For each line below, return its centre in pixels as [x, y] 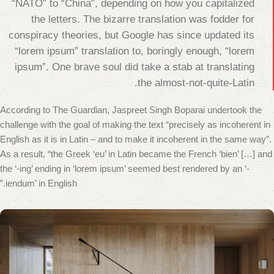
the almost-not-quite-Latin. [196, 83]
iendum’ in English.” [41, 183]
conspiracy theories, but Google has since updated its [131, 35]
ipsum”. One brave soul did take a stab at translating [135, 67]
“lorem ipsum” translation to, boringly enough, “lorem [135, 51]
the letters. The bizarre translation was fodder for [143, 19]
